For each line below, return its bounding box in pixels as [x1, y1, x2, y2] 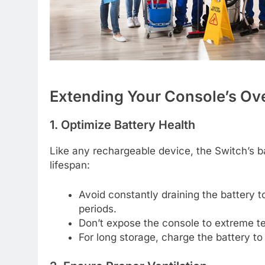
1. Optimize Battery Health [50, 118, 195, 132]
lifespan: [50, 159, 90, 172]
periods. [78, 202, 117, 215]
